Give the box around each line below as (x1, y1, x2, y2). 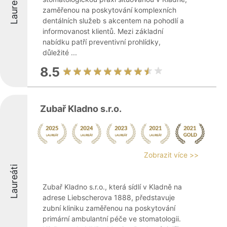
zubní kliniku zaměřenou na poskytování (43, 204, 175, 212)
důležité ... (43, 48, 77, 57)
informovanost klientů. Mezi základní (43, 27, 163, 35)
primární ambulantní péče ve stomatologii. (43, 214, 181, 223)
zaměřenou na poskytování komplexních (43, 6, 176, 14)
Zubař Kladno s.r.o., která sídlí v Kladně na (43, 182, 182, 191)
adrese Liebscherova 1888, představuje (43, 193, 175, 202)
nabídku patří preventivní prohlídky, (43, 37, 161, 46)
